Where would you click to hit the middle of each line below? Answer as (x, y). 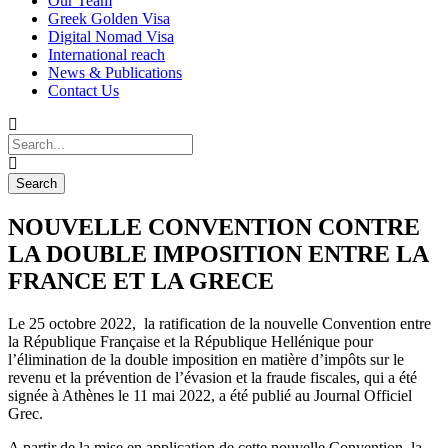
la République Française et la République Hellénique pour (190, 341)
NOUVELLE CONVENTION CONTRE (214, 226)
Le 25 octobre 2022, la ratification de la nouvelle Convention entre (219, 323)
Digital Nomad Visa (111, 36)
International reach (106, 54)
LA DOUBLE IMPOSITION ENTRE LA (218, 253)
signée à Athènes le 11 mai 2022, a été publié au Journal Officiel (210, 395)
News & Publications (115, 72)
